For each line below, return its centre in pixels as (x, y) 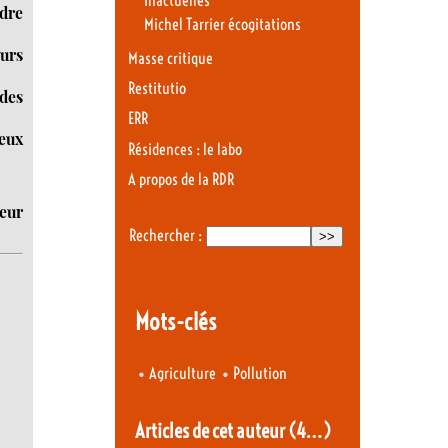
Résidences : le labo (185, 149)
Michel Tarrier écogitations (222, 25)
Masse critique (170, 58)
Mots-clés (175, 322)
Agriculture (182, 374)
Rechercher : (165, 235)
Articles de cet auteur (211, 430)
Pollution (260, 374)
